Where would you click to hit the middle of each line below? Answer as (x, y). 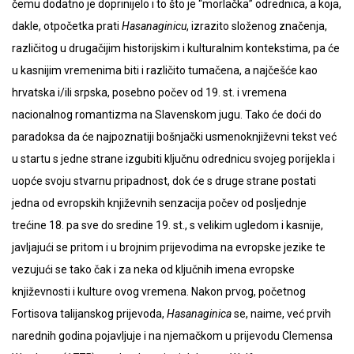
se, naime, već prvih (281, 314)
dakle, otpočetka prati (67, 26)
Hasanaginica (199, 314)
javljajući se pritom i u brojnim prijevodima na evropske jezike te (169, 248)
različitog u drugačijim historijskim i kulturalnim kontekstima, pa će (176, 49)
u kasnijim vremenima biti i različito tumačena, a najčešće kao (165, 71)
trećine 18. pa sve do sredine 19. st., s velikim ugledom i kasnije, (168, 226)
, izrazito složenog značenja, (257, 26)
